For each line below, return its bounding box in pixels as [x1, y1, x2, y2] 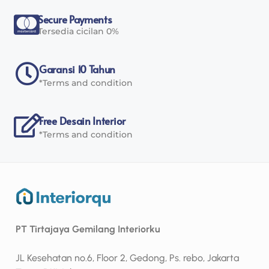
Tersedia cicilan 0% [38, 25, 119, 37]
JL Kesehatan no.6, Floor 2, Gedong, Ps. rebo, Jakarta [16, 252, 239, 264]
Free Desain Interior [39, 113, 125, 128]
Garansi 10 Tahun [39, 61, 116, 76]
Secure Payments [38, 11, 112, 26]
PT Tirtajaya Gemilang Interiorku [16, 223, 160, 235]
